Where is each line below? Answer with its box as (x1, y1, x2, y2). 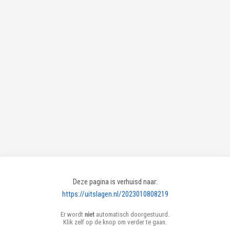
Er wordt (61, 210, 85, 218)
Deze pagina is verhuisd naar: (72, 177, 158, 186)
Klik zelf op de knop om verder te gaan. (63, 218, 167, 226)
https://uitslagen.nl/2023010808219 (62, 189, 168, 199)
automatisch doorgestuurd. (94, 210, 169, 218)
